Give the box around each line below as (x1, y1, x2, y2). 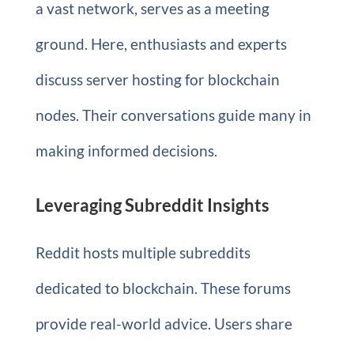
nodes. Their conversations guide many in (35, 105, 311, 124)
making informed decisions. (35, 141, 217, 160)
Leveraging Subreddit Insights (35, 194, 269, 216)
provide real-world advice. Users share (35, 314, 292, 333)
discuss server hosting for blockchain (35, 70, 280, 88)
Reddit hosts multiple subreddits (35, 243, 250, 262)
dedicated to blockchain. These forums (35, 278, 291, 297)
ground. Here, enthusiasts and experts (35, 34, 287, 53)
